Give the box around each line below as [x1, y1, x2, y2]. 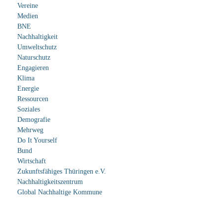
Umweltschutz [17, 43, 57, 51]
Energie [17, 85, 39, 92]
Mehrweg [17, 126, 43, 134]
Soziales [17, 106, 40, 113]
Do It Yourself [17, 137, 57, 144]
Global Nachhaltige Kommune [17, 188, 102, 196]
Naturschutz [17, 54, 50, 61]
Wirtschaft [17, 157, 46, 165]
